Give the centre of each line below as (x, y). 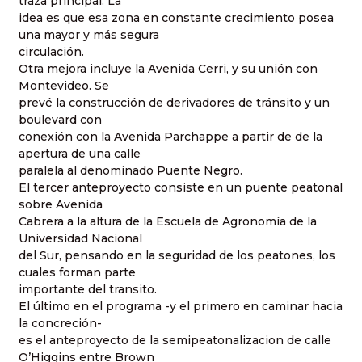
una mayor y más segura (89, 34)
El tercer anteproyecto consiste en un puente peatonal (181, 187)
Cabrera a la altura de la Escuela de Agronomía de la (168, 221)
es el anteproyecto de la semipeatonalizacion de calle (175, 340)
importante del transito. (88, 289)
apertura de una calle (80, 153)
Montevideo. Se (64, 85)
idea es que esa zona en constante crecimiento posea (176, 17)
